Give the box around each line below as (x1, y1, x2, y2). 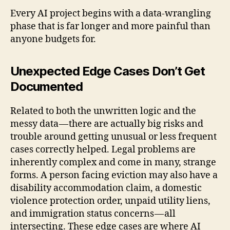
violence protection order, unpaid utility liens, (10, 195, 210, 207)
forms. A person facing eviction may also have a (10, 169, 218, 181)
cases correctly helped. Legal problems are (10, 143, 196, 156)
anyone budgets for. (10, 33, 96, 45)
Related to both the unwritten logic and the (10, 105, 196, 117)
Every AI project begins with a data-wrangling (10, 7, 211, 20)
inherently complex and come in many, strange (10, 156, 216, 168)
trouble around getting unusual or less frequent (10, 130, 217, 143)
